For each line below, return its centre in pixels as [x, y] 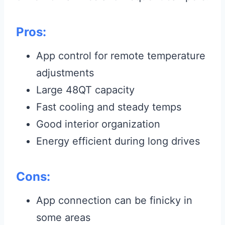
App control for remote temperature [121, 56]
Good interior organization [98, 124]
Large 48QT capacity [85, 90]
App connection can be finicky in [114, 201]
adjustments [65, 73]
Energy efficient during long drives [118, 141]
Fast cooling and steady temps [109, 107]
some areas [63, 218]
